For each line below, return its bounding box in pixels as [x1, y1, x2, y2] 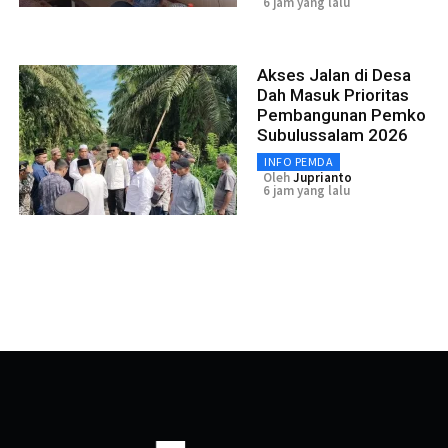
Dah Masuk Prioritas [257, 84, 409, 105]
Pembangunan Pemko [257, 104, 426, 125]
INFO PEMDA [264, 153, 333, 169]
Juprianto [293, 168, 352, 186]
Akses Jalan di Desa [257, 64, 411, 85]
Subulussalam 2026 [257, 124, 408, 145]
